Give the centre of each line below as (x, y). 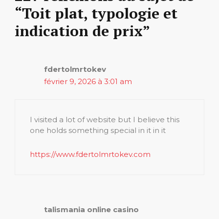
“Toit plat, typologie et (96, 13)
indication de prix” (82, 31)
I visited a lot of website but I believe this (105, 119)
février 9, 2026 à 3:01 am (88, 82)
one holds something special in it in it (98, 130)
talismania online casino (91, 209)
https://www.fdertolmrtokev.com (90, 154)
